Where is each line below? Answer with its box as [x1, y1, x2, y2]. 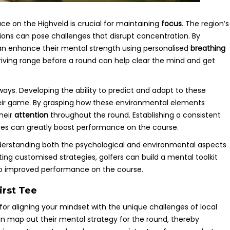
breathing [190, 43, 225, 54]
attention [14, 110, 48, 121]
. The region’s [182, 18, 229, 29]
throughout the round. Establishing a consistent [48, 110, 221, 121]
